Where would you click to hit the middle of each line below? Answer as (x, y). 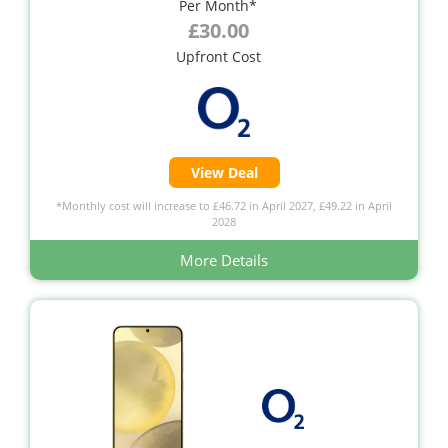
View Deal (224, 172)
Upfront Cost (218, 56)
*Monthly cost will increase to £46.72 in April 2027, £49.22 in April (224, 205)
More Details (224, 259)
